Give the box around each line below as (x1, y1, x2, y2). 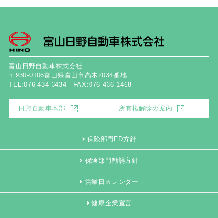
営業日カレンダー (85, 178, 139, 186)
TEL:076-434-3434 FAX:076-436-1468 (8, 81, 132, 89)
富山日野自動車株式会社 (8, 62, 83, 70)
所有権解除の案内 (118, 105, 173, 112)
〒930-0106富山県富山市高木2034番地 (8, 72, 127, 79)
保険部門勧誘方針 (85, 157, 139, 164)
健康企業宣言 (91, 200, 132, 207)
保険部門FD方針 (87, 135, 137, 143)
